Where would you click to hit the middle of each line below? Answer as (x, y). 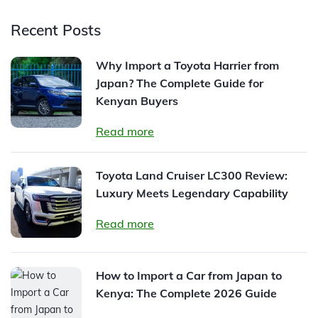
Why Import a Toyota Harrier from (187, 65)
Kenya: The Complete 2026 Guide (186, 293)
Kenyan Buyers (137, 100)
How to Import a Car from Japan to (189, 275)
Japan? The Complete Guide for (180, 83)
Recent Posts (56, 29)
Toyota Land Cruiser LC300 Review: (192, 175)
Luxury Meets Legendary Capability (192, 193)
